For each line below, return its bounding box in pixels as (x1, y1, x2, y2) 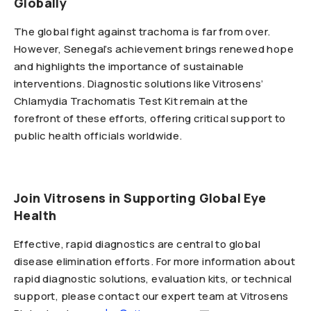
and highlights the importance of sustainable (14, 59, 244, 74)
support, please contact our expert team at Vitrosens (14, 289, 289, 303)
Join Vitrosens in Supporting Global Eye (14, 190, 267, 206)
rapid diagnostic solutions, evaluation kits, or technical (14, 271, 292, 286)
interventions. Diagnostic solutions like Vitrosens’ (14, 76, 264, 91)
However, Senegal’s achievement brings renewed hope (14, 42, 294, 56)
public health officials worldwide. (14, 128, 183, 143)
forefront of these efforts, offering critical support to (14, 111, 286, 126)
